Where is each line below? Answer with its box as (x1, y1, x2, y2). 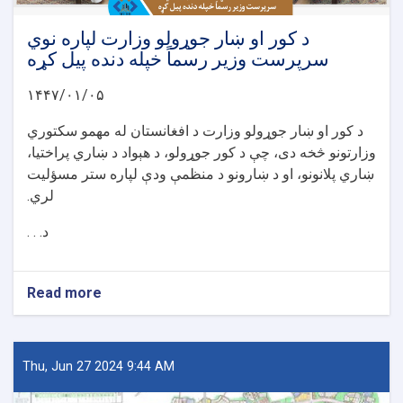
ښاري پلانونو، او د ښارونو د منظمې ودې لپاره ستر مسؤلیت (27, 166, 374, 184)
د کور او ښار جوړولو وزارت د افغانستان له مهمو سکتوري (27, 122, 363, 140)
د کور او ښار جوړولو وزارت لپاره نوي (27, 28, 309, 50)
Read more (27, 284, 102, 302)
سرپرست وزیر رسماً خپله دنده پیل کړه (27, 49, 329, 71)
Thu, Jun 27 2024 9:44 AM (22, 359, 175, 375)
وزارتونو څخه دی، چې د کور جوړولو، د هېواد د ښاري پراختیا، (27, 144, 376, 162)
